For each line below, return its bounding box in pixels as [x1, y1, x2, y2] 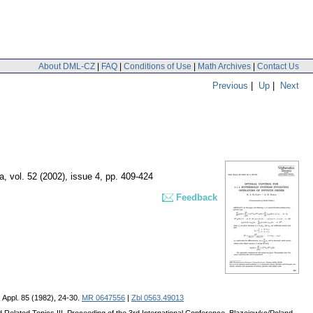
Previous [212, 80, 248, 91]
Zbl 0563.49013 [131, 293, 184, 303]
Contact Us [257, 61, 299, 71]
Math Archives [198, 61, 251, 71]
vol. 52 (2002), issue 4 [10, 171, 100, 182]
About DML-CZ [38, 61, 95, 71]
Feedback [176, 192, 217, 203]
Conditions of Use [124, 61, 191, 71]
